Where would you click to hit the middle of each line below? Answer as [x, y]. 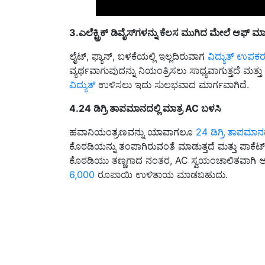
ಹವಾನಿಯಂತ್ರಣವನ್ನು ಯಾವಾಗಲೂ [132, 118]
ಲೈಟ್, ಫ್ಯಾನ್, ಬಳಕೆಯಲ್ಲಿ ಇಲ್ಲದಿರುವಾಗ [138, 42]
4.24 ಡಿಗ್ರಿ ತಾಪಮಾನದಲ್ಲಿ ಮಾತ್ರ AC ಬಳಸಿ [145, 94]
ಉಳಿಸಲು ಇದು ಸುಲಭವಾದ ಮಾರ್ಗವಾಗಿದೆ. [172, 71]
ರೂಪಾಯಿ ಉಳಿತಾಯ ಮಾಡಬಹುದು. [161, 161]
